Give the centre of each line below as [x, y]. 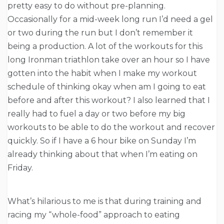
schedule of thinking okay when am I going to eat [107, 87]
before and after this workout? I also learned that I [109, 100]
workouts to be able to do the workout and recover [111, 127]
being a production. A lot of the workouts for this [105, 46]
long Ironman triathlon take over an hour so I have [109, 60]
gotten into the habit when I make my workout [102, 73]
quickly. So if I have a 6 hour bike [73, 141]
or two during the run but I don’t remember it [100, 33]
